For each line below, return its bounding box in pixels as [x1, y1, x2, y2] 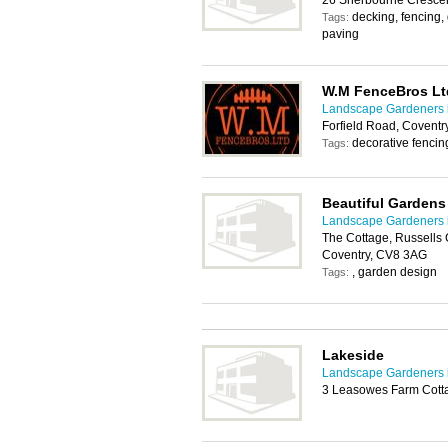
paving [322, 27, 359, 41]
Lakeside [322, 347, 384, 363]
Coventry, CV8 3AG [322, 248, 427, 262]
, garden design [352, 265, 437, 279]
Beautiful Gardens [322, 195, 446, 211]
